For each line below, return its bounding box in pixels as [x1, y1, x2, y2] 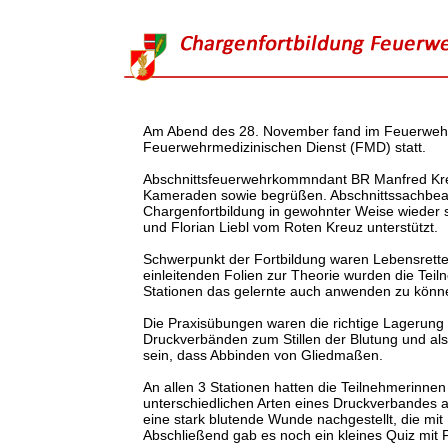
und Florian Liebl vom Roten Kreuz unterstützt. [143, 219, 438, 235]
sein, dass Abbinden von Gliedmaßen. [143, 347, 383, 363]
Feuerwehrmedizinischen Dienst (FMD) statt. [143, 139, 426, 155]
